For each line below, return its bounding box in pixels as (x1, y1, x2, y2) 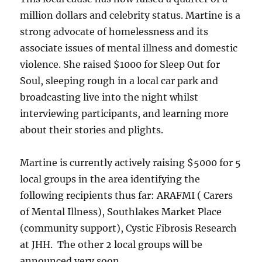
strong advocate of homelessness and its (20, 26, 209, 37)
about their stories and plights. (20, 124, 164, 136)
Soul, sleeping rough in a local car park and (20, 75, 219, 87)
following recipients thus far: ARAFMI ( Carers (20, 189, 233, 201)
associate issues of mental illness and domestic (20, 42, 238, 54)
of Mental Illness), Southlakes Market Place (20, 206, 222, 218)
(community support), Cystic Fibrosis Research (20, 222, 237, 234)
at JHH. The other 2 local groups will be (20, 239, 203, 250)
